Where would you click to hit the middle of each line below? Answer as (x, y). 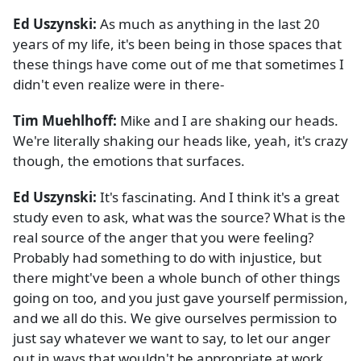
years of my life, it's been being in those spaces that (177, 44)
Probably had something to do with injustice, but (167, 258)
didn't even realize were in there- (118, 85)
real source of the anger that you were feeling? (163, 238)
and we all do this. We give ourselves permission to (175, 318)
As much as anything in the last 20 (208, 24)
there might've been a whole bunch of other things (176, 278)
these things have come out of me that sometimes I (178, 64)
